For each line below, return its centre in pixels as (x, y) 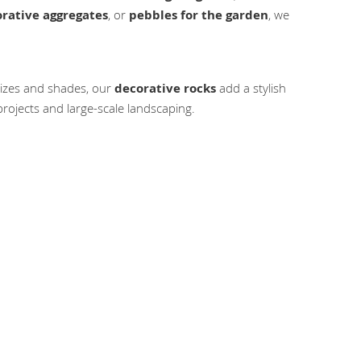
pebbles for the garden (199, 15)
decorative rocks (165, 88)
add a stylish (251, 87)
